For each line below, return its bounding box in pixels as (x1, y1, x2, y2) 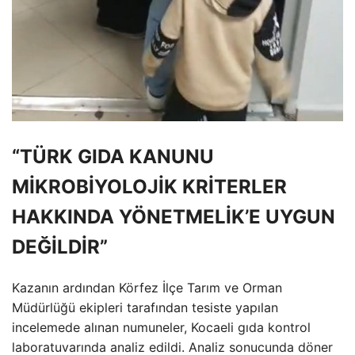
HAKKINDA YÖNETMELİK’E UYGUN (12, 205, 335, 229)
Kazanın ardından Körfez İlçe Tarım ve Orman (12, 280, 282, 296)
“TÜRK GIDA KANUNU (12, 145, 214, 169)
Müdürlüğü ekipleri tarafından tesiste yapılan (12, 300, 278, 316)
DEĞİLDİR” (12, 235, 108, 259)
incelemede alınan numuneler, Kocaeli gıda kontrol (12, 319, 311, 336)
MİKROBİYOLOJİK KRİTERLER (12, 175, 287, 199)
